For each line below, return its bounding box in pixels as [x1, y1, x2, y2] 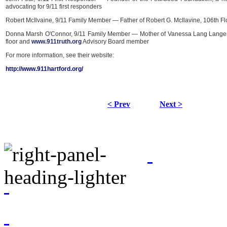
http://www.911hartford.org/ [6, 65, 83, 72]
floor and [6, 38, 31, 45]
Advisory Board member [82, 38, 149, 45]
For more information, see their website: [6, 52, 114, 59]
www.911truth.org [31, 38, 82, 45]
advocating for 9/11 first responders [6, 3, 102, 10]
